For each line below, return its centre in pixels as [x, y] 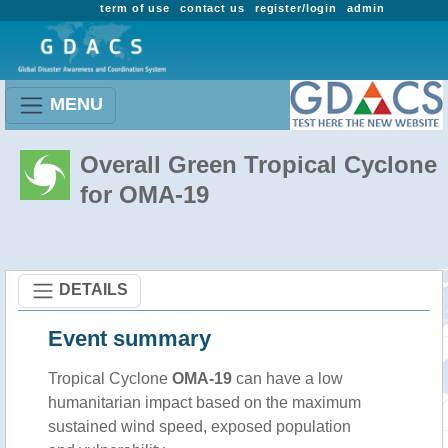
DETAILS [93, 289]
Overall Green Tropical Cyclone [258, 164]
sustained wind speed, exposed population [199, 426]
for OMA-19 [144, 194]
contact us [212, 8]
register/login [296, 8]
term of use [135, 8]
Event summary [129, 338]
